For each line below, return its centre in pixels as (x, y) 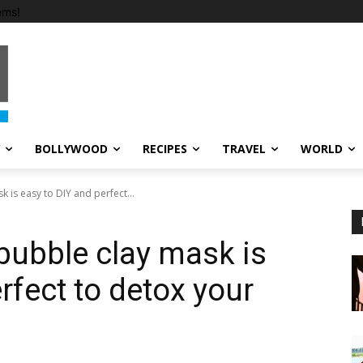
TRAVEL (244, 149)
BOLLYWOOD (71, 149)
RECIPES (165, 149)
